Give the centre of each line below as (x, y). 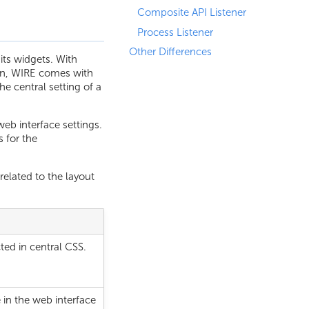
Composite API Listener (192, 13)
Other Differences (170, 52)
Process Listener (175, 32)
